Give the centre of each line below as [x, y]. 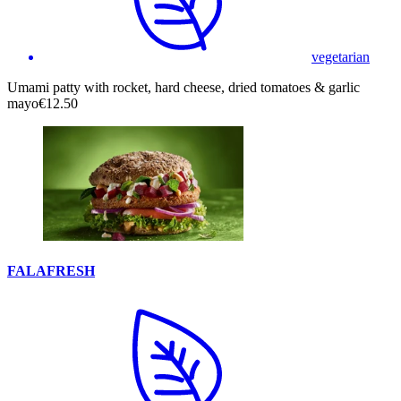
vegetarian [341, 56]
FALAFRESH [51, 270]
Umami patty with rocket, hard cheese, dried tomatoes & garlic [183, 87]
